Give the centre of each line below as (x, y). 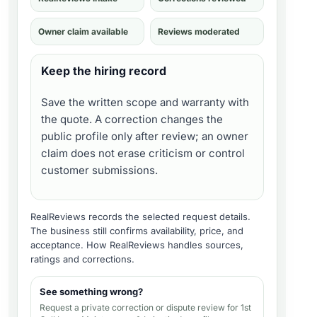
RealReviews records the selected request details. (140, 217)
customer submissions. (99, 170)
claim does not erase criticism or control (143, 153)
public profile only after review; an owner (145, 136)
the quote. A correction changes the (132, 119)
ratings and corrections (81, 259)
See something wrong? (91, 292)
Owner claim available (83, 31)
